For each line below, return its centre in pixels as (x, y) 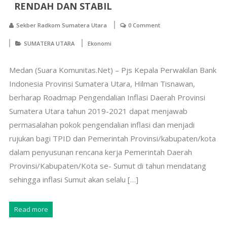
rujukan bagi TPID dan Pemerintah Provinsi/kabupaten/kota (112, 138)
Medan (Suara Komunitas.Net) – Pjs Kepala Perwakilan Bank (112, 70)
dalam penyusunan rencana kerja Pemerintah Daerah (100, 152)
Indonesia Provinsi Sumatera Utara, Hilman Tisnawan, (102, 83)
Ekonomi (99, 43)
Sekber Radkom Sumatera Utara (61, 25)
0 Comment (144, 25)
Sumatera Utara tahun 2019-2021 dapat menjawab (98, 111)
